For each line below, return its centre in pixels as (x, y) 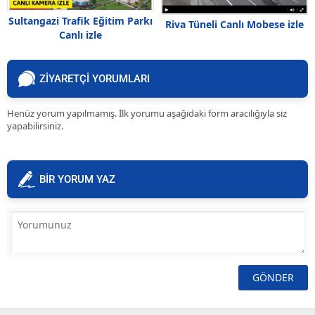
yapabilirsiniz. (35, 126)
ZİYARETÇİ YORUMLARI (95, 79)
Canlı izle (81, 34)
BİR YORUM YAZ (77, 180)
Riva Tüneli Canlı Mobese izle (234, 25)
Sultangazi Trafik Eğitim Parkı (81, 20)
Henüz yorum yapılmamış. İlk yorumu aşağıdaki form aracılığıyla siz (147, 114)
